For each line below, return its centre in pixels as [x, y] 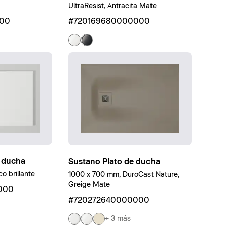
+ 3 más [118, 219]
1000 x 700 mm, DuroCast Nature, [124, 175]
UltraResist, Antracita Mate [113, 6]
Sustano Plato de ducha [115, 162]
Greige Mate [89, 185]
